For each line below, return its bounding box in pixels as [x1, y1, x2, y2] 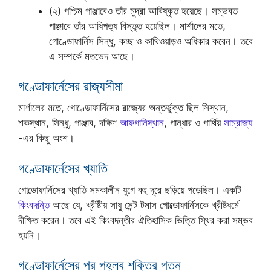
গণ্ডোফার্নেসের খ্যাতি [18, 160, 108, 176]
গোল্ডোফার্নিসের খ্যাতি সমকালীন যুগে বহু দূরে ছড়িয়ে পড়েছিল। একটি [18, 183, 241, 196]
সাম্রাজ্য [224, 117, 252, 129]
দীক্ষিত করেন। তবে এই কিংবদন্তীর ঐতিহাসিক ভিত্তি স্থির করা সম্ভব [18, 214, 253, 226]
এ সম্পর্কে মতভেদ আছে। [49, 50, 135, 62]
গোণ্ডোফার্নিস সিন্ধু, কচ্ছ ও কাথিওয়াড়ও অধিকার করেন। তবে [49, 34, 253, 47]
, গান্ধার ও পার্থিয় [164, 117, 224, 129]
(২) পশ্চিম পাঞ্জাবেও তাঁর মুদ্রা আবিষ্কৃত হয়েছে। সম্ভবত [49, 4, 238, 17]
